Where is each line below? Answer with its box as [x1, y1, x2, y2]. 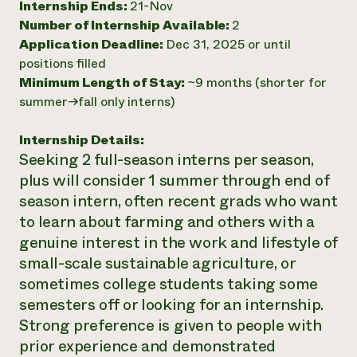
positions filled [19, 54, 106, 73]
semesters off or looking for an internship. [19, 293, 324, 316]
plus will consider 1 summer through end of [19, 169, 330, 192]
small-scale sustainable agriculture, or [19, 252, 296, 275]
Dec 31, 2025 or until [166, 35, 291, 53]
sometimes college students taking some [19, 273, 318, 296]
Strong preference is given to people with [19, 314, 322, 337]
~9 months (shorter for [187, 73, 327, 92]
